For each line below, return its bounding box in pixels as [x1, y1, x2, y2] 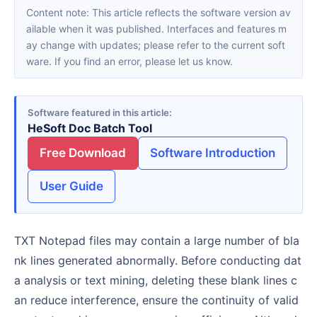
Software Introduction [150, 146, 275, 161]
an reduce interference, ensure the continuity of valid [14, 292, 299, 307]
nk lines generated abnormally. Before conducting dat [14, 253, 301, 267]
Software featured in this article [28, 107, 169, 119]
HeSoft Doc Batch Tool [28, 121, 152, 136]
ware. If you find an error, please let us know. [26, 54, 233, 67]
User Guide [40, 179, 103, 194]
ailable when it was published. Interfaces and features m [26, 22, 287, 35]
